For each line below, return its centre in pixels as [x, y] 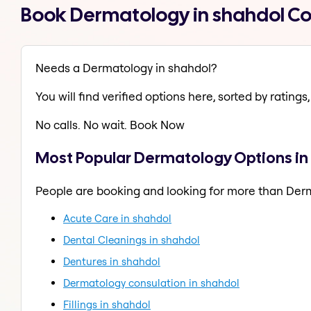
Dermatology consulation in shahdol [151, 283]
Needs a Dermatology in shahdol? [126, 68]
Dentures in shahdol [112, 261]
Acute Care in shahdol [117, 218]
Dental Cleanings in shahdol [132, 239]
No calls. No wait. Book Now [110, 125]
